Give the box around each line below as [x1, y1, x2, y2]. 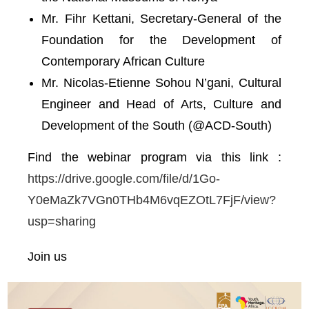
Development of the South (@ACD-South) [41, 119, 272, 132]
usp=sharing [28, 215, 96, 228]
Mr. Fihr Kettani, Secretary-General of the [41, 12, 281, 26]
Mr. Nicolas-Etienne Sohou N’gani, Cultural [41, 76, 281, 90]
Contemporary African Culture [41, 54, 205, 68]
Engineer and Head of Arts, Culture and [41, 97, 281, 111]
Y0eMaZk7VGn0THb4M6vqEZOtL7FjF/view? [28, 193, 276, 207]
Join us [28, 250, 67, 263]
